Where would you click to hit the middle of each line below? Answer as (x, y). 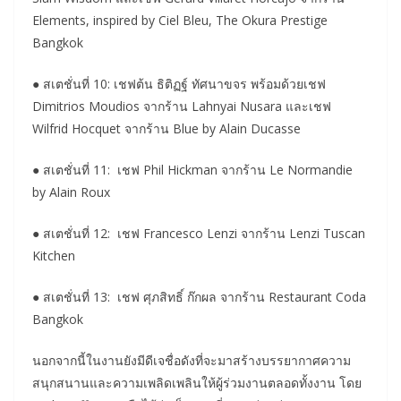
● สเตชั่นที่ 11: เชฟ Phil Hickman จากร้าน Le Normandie (192, 169)
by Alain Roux (71, 192)
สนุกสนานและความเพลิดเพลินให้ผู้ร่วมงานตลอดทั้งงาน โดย (197, 382)
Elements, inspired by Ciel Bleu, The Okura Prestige (180, 20)
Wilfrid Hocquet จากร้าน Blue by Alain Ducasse (166, 128)
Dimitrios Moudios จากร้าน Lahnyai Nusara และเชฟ (182, 106)
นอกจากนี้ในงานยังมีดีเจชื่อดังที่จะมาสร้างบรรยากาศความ (192, 360)
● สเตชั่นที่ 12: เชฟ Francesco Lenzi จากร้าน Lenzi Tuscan (199, 233)
